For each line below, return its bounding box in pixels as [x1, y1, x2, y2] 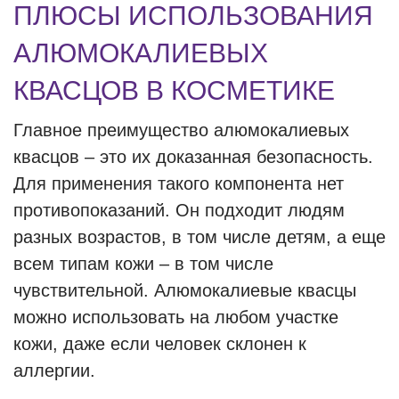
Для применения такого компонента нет [13, 174, 344, 193]
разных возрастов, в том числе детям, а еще [13, 227, 386, 247]
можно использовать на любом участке [13, 307, 338, 327]
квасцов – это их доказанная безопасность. [13, 147, 373, 167]
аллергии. [13, 361, 95, 380]
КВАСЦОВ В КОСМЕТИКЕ [13, 76, 335, 105]
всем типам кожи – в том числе [13, 254, 273, 273]
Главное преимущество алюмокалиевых [13, 120, 349, 140]
